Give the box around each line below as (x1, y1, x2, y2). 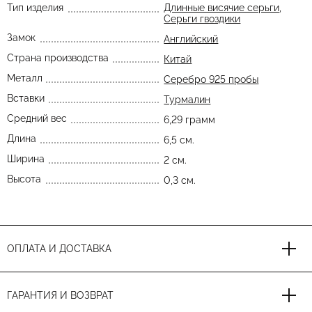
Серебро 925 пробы (164, 74, 259, 85)
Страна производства (7, 52, 109, 63)
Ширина (7, 153, 45, 164)
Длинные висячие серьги (164, 2, 280, 13)
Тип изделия (7, 2, 63, 13)
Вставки (7, 93, 45, 104)
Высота (7, 173, 41, 185)
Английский (164, 33, 219, 45)
